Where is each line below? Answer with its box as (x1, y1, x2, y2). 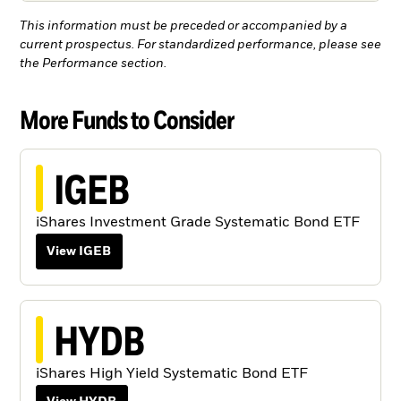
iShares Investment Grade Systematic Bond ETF (35, 216, 360, 230)
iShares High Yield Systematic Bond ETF (35, 366, 308, 381)
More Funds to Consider (20, 102, 234, 135)
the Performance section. (20, 57, 166, 70)
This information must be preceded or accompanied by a (20, 20, 347, 32)
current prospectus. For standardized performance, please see (20, 38, 381, 51)
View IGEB (47, 244, 112, 258)
